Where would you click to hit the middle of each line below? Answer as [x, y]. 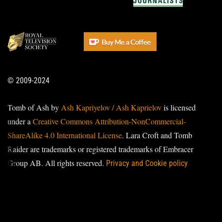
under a [20, 121]
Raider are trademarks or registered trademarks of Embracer [100, 149]
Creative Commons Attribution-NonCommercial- [109, 121]
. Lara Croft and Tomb [157, 135]
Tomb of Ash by [34, 107]
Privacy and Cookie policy [147, 163]
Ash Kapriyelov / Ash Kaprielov [111, 107]
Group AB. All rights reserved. [57, 163]
